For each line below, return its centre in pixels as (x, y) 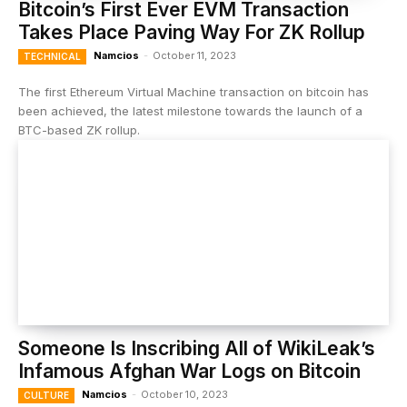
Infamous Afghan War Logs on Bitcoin (189, 371)
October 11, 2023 (194, 55)
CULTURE (46, 395)
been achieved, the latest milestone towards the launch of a (190, 111)
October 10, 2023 (184, 394)
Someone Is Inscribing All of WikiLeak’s (197, 348)
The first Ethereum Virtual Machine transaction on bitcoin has (194, 92)
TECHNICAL (52, 56)
